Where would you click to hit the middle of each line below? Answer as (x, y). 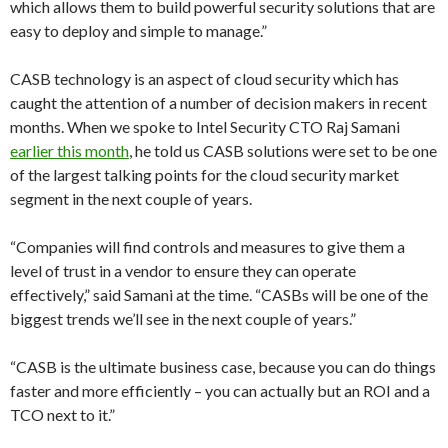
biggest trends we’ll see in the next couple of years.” (183, 318)
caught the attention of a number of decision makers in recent (218, 102)
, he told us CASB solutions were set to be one (283, 150)
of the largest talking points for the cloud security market (204, 174)
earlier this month (69, 150)
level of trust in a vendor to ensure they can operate (183, 270)
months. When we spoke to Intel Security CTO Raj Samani (205, 126)
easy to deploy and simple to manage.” (138, 30)
